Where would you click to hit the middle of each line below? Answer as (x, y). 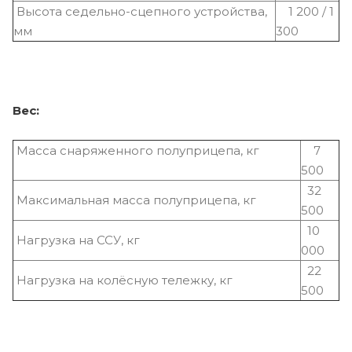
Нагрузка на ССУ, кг (77, 240)
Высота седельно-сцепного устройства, (140, 11)
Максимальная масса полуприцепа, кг (135, 200)
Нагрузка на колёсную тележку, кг (123, 280)
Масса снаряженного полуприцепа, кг (157, 150)
